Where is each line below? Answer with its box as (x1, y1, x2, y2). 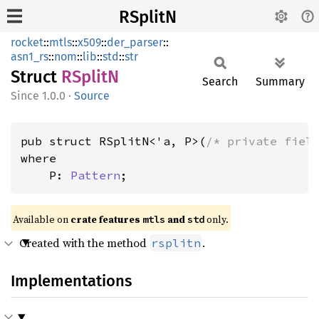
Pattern (70, 168, 120, 182)
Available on (13, 212, 70, 226)
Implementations (11, 271, 132, 291)
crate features (70, 212, 142, 226)
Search (202, 75, 238, 88)
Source (74, 89, 110, 103)
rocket (11, 36, 43, 49)
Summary (256, 75, 305, 88)
